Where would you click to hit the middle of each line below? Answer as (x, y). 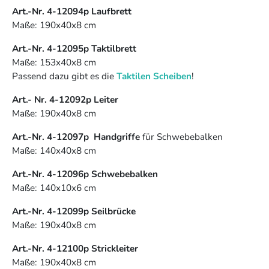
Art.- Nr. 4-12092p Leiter (65, 100)
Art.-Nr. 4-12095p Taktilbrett (74, 49)
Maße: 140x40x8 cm (54, 151)
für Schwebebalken (183, 137)
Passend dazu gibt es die (64, 76)
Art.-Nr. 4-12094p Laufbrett (72, 11)
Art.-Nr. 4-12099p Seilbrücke (74, 211)
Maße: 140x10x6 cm (54, 188)
